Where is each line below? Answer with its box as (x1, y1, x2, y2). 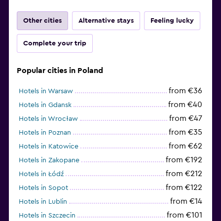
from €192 (166, 155, 202, 164)
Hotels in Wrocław (19, 115, 78, 122)
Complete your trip (23, 39, 86, 47)
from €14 (170, 197, 202, 205)
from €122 (166, 183, 202, 191)
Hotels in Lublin (19, 198, 67, 205)
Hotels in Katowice (19, 143, 78, 150)
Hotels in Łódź (19, 170, 64, 178)
